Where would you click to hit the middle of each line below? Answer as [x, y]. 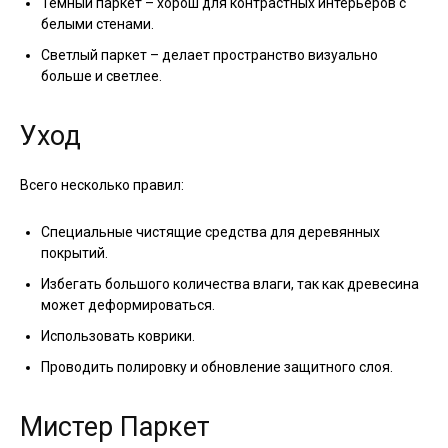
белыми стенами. [97, 24]
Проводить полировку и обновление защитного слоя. [217, 367]
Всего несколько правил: [102, 185]
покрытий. [74, 253]
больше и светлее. [101, 76]
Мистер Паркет [115, 427]
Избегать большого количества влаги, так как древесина [230, 284]
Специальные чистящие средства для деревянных [210, 232]
